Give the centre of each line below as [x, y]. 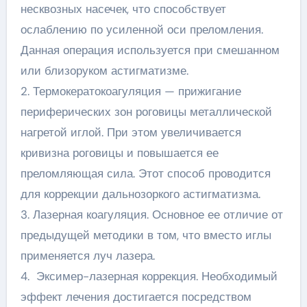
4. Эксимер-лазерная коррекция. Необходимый [149, 276]
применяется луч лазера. [87, 255]
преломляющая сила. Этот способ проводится [145, 173]
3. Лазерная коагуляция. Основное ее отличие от [151, 214]
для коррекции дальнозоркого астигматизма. [140, 194]
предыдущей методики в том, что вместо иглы [146, 235]
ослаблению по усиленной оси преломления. [142, 29]
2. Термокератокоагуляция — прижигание [131, 91]
